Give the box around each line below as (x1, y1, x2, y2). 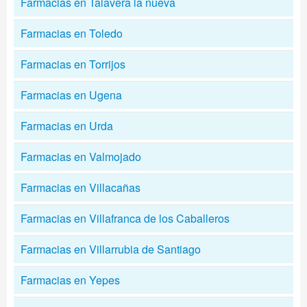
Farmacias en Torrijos (21, 56, 125, 72)
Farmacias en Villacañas (21, 180, 140, 195)
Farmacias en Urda (21, 118, 113, 134)
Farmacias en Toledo (21, 25, 123, 41)
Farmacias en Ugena (21, 87, 122, 103)
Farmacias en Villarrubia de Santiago (21, 241, 201, 257)
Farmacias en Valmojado (21, 149, 141, 164)
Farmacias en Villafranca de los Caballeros (21, 210, 230, 226)
